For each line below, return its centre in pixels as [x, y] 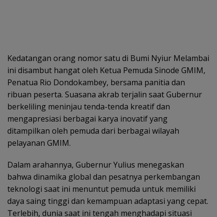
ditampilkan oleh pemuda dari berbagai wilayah [93, 131]
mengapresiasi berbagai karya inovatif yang [87, 118]
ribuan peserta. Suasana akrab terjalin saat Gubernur [105, 94]
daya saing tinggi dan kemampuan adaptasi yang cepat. [108, 201]
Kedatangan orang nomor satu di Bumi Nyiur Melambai [108, 58]
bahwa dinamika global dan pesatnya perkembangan [104, 177]
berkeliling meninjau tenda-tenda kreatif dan [89, 106]
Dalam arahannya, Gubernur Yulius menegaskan [96, 164]
